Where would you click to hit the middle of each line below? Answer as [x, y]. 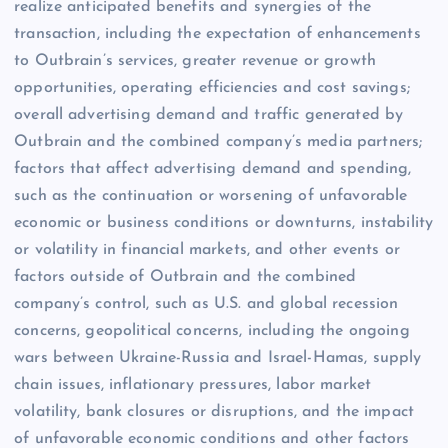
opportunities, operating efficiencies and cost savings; [212, 87]
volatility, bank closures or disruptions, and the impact [214, 411]
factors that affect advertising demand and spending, [213, 168]
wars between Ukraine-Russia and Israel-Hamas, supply [218, 357]
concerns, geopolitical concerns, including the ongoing [212, 330]
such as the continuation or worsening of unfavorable [211, 195]
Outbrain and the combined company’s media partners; [218, 141]
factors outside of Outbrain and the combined [185, 276]
